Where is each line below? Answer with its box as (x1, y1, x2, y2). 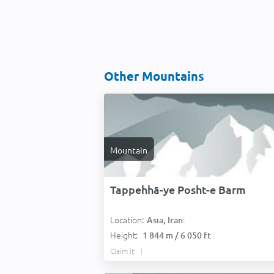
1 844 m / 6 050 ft (143, 229, 211, 241)
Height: (110, 229, 139, 241)
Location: (110, 213, 144, 226)
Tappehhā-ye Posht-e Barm (110, 182, 246, 196)
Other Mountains (104, 68, 204, 84)
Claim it (110, 246, 135, 256)
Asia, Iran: (147, 214, 185, 226)
